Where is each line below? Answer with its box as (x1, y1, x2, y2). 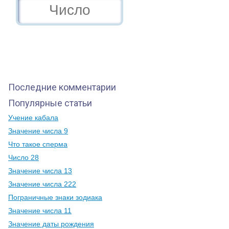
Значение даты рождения (8, 220, 94, 228)
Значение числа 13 (8, 167, 72, 175)
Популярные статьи (8, 98, 92, 108)
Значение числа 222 (8, 180, 76, 188)
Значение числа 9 (8, 127, 68, 135)
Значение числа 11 (8, 207, 72, 215)
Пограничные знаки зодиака (8, 193, 102, 201)
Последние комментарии (8, 82, 116, 93)
